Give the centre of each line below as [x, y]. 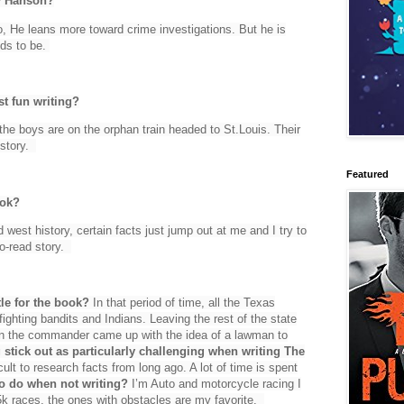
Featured [367, 174]
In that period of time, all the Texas [182, 303]
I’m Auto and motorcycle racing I [215, 384]
